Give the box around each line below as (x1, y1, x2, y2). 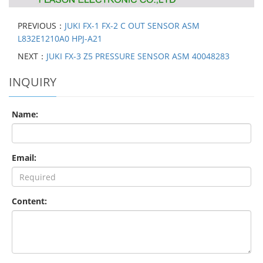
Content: (12, 195, 47, 207)
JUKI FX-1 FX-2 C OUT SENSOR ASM (65, 20, 200, 32)
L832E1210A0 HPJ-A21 (18, 33, 102, 45)
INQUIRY (9, 74, 56, 90)
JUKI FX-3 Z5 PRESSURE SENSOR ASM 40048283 (46, 50, 230, 62)
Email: (12, 152, 36, 164)
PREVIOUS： (18, 20, 65, 32)
